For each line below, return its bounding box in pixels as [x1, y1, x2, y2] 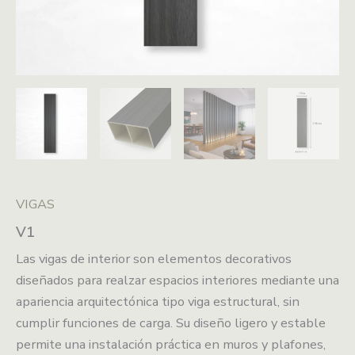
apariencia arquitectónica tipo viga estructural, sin [16, 292, 300, 311]
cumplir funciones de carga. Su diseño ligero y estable [16, 313, 326, 332]
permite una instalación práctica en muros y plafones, [16, 334, 326, 353]
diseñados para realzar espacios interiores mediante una [16, 270, 339, 289]
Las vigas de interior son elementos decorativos [16, 249, 292, 268]
